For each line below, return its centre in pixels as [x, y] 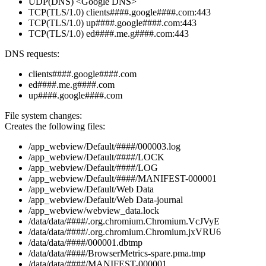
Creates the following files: [55, 126]
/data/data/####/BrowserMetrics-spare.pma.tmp [117, 254]
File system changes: [43, 116]
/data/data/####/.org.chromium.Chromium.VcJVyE [124, 221]
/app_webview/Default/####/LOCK [96, 157]
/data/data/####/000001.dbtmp [85, 243]
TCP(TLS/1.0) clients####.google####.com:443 [120, 12]
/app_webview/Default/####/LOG [93, 168]
